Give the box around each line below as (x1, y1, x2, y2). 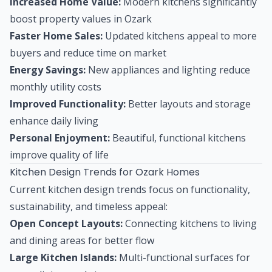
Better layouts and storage (126, 97, 251, 110)
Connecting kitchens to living (123, 216, 257, 230)
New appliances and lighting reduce (86, 63, 250, 76)
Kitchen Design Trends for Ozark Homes (10, 165, 200, 179)
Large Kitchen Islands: (10, 250, 117, 264)
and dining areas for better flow (10, 233, 154, 247)
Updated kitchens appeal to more (103, 29, 257, 42)
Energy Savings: (10, 63, 86, 76)
